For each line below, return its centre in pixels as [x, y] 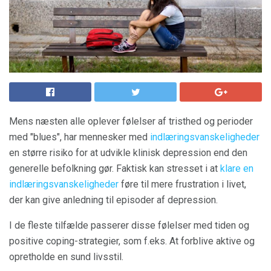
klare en [237, 168]
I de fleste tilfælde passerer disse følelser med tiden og [129, 225]
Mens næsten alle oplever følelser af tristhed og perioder [131, 121]
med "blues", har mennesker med [80, 137]
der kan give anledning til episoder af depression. [113, 200]
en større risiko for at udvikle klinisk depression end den [128, 153]
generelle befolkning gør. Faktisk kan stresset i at [115, 168]
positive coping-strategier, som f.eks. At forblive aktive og [132, 241]
